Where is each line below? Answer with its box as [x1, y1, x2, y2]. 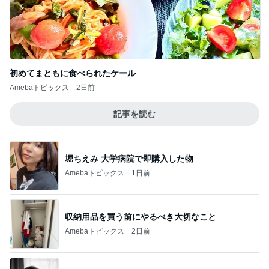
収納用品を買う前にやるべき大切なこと [65, 211, 216, 222]
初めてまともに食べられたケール [10, 68, 136, 78]
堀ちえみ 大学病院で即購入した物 [65, 153, 193, 163]
